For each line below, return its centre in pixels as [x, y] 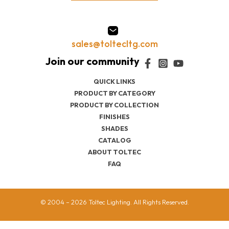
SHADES [114, 128]
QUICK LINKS [114, 81]
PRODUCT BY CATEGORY [114, 93]
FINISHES [114, 117]
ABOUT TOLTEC [114, 152]
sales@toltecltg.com [114, 44]
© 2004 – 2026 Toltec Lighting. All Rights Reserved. [114, 202]
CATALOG [114, 140]
